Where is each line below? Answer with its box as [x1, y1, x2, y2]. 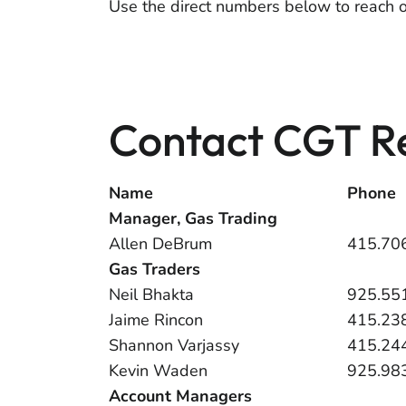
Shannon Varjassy [109, 334, 239, 356]
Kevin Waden [109, 360, 208, 382]
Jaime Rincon [109, 309, 203, 331]
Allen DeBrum [109, 233, 212, 255]
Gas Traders [109, 258, 200, 280]
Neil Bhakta [109, 284, 194, 305]
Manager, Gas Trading [109, 208, 277, 229]
